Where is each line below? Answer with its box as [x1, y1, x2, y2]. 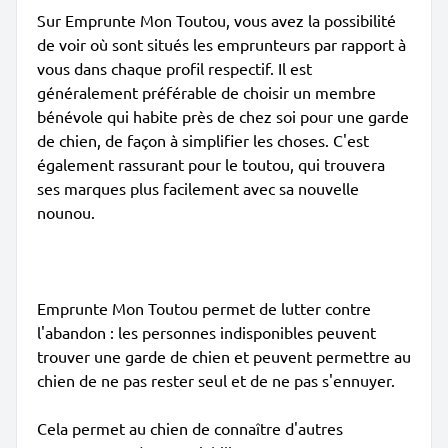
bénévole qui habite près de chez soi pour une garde [37, 106, 409, 126]
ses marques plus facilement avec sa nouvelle [37, 178, 359, 198]
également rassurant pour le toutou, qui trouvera [37, 154, 385, 174]
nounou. [37, 202, 95, 222]
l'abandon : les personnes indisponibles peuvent [37, 322, 376, 342]
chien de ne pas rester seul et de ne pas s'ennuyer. [37, 370, 395, 390]
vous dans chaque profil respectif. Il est [37, 58, 312, 78]
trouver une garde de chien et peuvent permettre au [37, 346, 411, 366]
